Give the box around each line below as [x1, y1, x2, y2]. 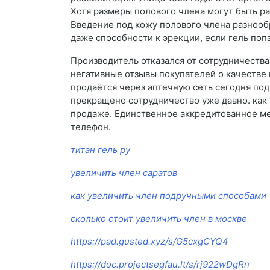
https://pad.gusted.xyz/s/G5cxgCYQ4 [71, 236, 228, 248]
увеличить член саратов [71, 167, 177, 179]
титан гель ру [71, 144, 130, 156]
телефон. [71, 121, 111, 133]
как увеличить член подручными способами [71, 190, 266, 202]
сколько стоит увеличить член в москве [71, 213, 247, 225]
